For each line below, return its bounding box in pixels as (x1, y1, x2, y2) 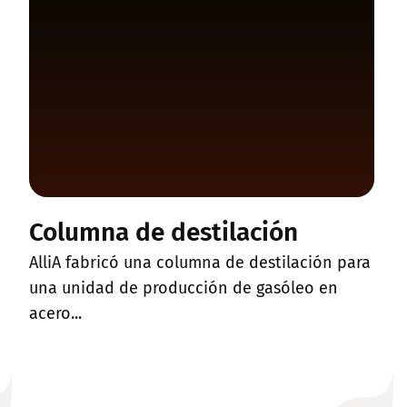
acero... (29, 303, 82, 323)
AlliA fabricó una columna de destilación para (29, 252, 371, 273)
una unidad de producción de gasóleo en (29, 277, 338, 298)
